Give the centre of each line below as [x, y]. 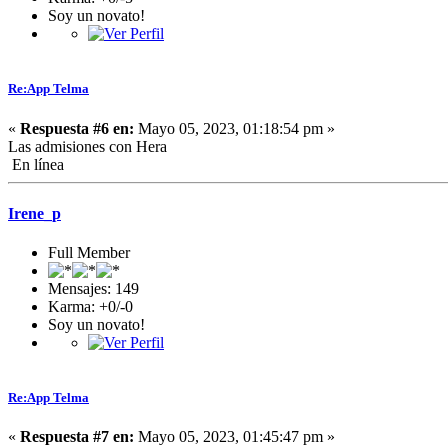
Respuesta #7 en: [77, 437]
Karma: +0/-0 [90, 307]
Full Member [89, 253]
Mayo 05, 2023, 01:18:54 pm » [234, 128]
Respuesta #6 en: [77, 128]
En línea [36, 164]
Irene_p [34, 213]
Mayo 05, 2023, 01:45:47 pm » [234, 437]
